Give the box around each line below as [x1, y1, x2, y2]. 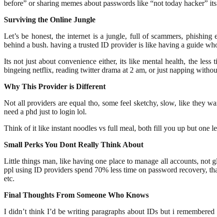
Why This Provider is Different [4, 82, 106, 91]
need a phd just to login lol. [4, 108, 87, 116]
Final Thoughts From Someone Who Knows [4, 191, 149, 200]
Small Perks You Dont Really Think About [4, 140, 143, 149]
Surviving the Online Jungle [4, 15, 95, 24]
